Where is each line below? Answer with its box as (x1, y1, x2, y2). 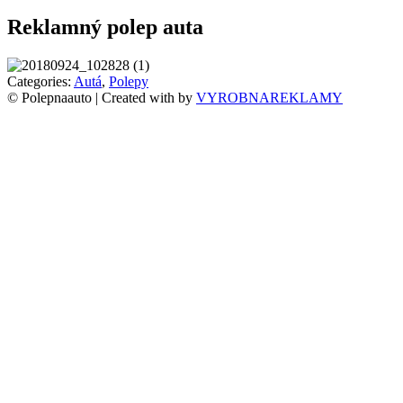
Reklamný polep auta (7, 14, 203, 39)
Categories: (7, 73, 74, 89)
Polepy (109, 73, 148, 89)
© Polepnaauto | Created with (7, 89, 178, 105)
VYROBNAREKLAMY (196, 89, 343, 105)
